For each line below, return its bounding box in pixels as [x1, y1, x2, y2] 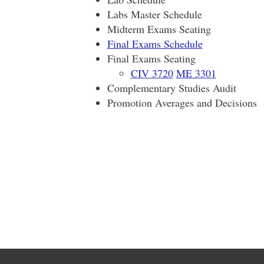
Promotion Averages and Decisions [107, 95, 257, 110]
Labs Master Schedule [107, 7, 202, 21]
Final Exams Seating [107, 51, 196, 65]
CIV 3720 [130, 66, 173, 80]
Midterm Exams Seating [107, 22, 211, 36]
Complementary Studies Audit [107, 81, 236, 95]
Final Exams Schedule [107, 37, 203, 51]
